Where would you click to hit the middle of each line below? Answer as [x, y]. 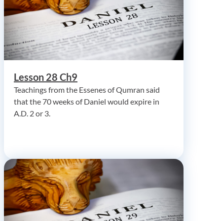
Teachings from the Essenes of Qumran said [87, 89]
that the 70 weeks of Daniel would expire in [87, 101]
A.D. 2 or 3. [32, 113]
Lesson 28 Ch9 [46, 77]
